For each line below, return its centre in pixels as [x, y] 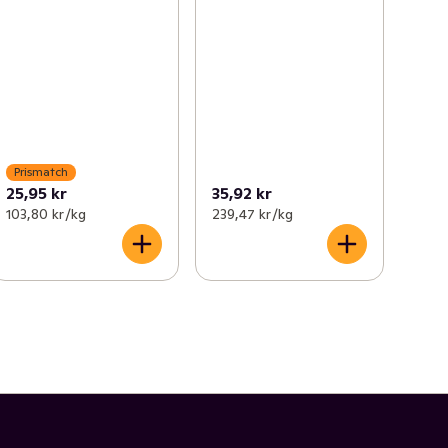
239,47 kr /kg [252, 213]
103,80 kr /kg [46, 213]
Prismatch [41, 172]
